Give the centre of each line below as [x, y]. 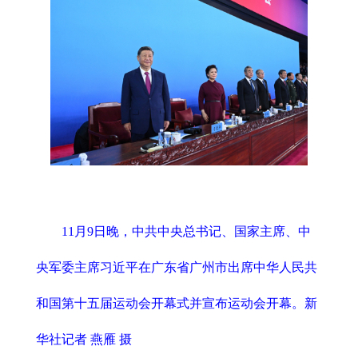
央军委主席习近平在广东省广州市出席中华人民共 [177, 267]
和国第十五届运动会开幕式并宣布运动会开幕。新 [177, 303]
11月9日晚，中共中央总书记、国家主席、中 [186, 231]
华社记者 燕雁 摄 [84, 339]
